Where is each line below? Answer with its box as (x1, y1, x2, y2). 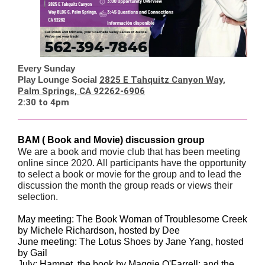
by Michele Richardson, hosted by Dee (18, 225, 180, 235)
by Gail (18, 248, 47, 258)
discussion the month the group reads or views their (18, 180, 232, 190)
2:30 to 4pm (18, 97, 69, 108)
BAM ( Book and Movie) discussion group (18, 135, 205, 145)
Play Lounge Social (18, 75, 99, 85)
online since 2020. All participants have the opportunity (18, 158, 246, 168)
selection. (18, 192, 60, 202)
